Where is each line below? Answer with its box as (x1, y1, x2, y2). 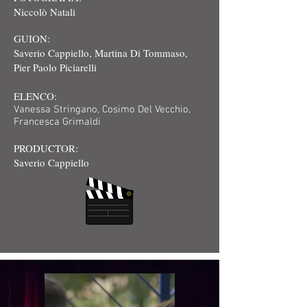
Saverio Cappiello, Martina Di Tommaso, (14, 46, 188, 60)
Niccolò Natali (14, 5, 75, 19)
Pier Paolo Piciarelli (14, 60, 97, 74)
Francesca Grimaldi (14, 116, 101, 128)
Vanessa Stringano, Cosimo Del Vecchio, (14, 103, 191, 116)
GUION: (14, 32, 50, 45)
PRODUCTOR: (14, 141, 78, 155)
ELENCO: (14, 89, 57, 103)
